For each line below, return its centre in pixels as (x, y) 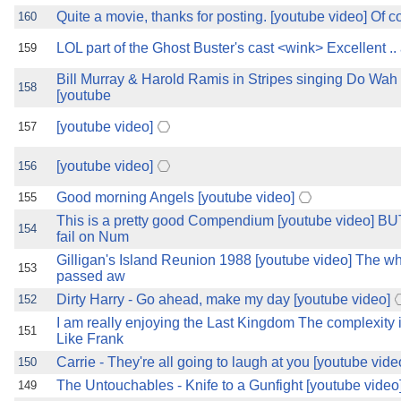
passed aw (91, 276)
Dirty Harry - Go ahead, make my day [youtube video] (223, 299)
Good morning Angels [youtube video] (175, 197)
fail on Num (93, 237)
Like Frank (90, 339)
